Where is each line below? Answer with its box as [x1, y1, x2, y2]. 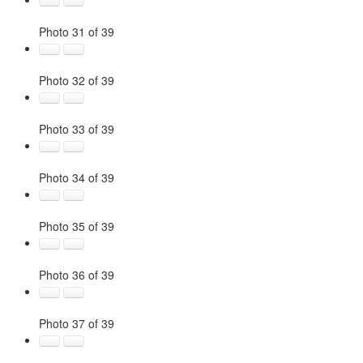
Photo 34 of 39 [39, 169, 114, 186]
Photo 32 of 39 [39, 72, 114, 88]
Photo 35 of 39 [39, 218, 114, 234]
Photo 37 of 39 [39, 315, 114, 331]
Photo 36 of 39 [39, 267, 114, 283]
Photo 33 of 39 [39, 121, 114, 137]
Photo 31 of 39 [39, 23, 114, 40]
